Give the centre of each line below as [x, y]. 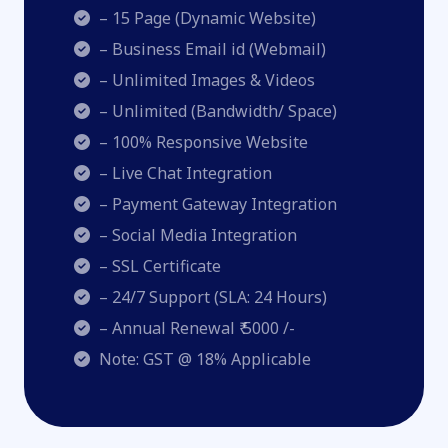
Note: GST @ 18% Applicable [202, 359]
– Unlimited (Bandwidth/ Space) [215, 111]
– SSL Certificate [157, 266]
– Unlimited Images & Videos [204, 80]
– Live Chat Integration [183, 173]
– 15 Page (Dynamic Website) [205, 18]
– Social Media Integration [195, 235]
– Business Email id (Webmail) [210, 49]
